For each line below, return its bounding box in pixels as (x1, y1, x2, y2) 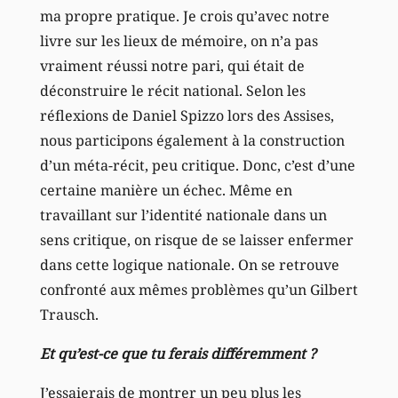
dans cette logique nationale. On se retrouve (39, 254, 339, 275)
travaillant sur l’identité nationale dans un (39, 204, 327, 225)
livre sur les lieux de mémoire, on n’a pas (39, 30, 318, 51)
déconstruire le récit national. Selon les (39, 80, 306, 100)
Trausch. (39, 304, 99, 324)
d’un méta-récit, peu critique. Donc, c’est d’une (39, 155, 355, 175)
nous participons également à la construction (39, 130, 345, 150)
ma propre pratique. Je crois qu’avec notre (39, 5, 330, 26)
